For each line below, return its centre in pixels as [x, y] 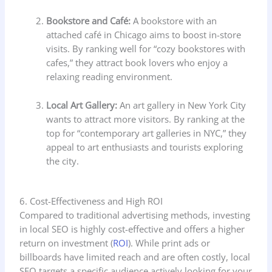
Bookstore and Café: [89, 21]
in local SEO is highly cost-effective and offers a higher [132, 229]
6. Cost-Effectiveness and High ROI [91, 201]
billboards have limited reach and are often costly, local [135, 257]
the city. [63, 161]
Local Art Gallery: [82, 105]
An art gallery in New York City [182, 105]
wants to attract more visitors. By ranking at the [146, 119]
